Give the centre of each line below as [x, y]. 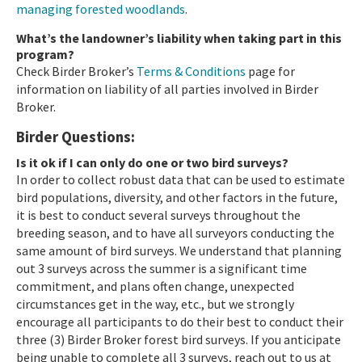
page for [270, 71]
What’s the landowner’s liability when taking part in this [179, 38]
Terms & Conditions [191, 71]
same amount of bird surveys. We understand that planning [179, 250]
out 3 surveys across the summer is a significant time [162, 268]
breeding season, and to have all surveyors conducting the [175, 232]
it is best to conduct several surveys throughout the [158, 215]
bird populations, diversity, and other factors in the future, [177, 197]
